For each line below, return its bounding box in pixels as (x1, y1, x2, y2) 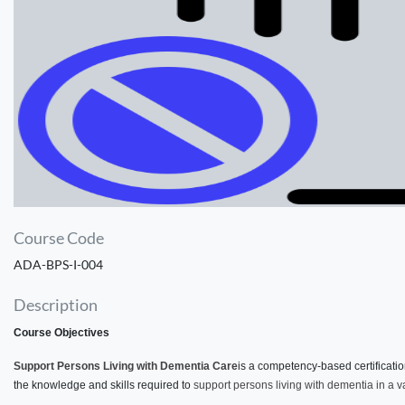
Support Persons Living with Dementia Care (14, 360, 238, 373)
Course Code (14, 229, 104, 249)
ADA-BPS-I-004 (14, 257, 103, 273)
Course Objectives (14, 326, 109, 340)
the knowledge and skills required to (14, 379, 193, 392)
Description (14, 296, 98, 316)
